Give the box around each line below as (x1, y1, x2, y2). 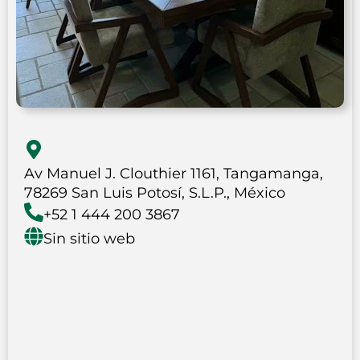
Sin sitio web (43, 230, 135, 248)
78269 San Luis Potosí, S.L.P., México (24, 184, 285, 202)
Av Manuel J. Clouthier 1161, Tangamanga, (24, 165, 323, 183)
